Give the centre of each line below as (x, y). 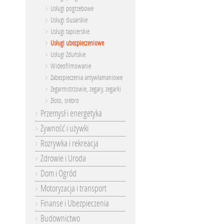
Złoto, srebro (65, 101)
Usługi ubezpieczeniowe (77, 43)
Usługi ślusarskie (69, 20)
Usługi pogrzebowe (72, 9)
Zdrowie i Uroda (63, 158)
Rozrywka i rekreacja (69, 143)
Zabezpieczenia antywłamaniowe (86, 78)
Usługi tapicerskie (70, 32)
